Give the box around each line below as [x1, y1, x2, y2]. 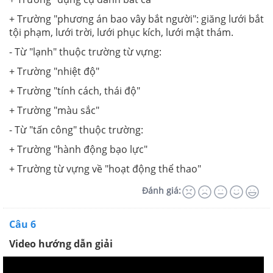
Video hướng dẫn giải [9, 236, 113, 250]
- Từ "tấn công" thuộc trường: [9, 122, 143, 136]
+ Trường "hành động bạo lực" [9, 142, 147, 156]
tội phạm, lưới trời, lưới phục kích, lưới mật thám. [9, 25, 233, 39]
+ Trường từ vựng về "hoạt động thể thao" [9, 161, 201, 175]
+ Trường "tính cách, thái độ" [9, 83, 140, 97]
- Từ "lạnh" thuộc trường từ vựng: [9, 44, 161, 58]
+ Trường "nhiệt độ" [9, 64, 99, 78]
